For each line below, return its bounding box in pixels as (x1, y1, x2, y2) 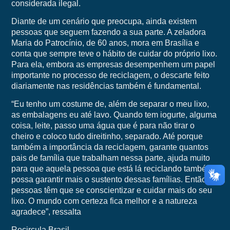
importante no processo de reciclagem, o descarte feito (11, 71, 209, 80)
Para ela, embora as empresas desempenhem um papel (11, 60, 215, 69)
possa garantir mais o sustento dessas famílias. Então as (11, 175, 217, 184)
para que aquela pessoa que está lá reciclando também (11, 164, 213, 174)
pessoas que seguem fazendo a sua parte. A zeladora (11, 28, 206, 37)
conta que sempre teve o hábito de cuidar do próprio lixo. (11, 49, 217, 59)
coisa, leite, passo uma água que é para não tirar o (11, 121, 195, 130)
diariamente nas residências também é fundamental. (11, 82, 203, 91)
